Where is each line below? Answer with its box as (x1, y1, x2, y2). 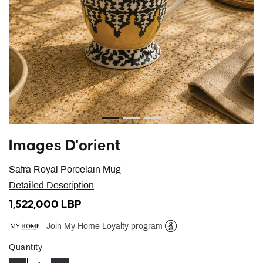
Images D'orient (9, 138, 121, 154)
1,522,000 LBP (9, 199, 82, 210)
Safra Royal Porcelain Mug (9, 166, 121, 174)
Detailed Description (9, 181, 94, 190)
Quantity (9, 244, 42, 252)
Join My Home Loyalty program (46, 222, 163, 231)
